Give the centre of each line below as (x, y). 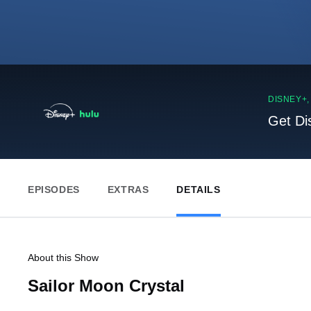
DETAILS (199, 190)
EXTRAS (128, 190)
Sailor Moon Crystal (106, 286)
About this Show (63, 258)
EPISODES (54, 190)
